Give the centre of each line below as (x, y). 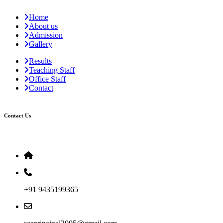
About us (43, 26)
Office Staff (47, 79)
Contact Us (17, 115)
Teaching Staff (52, 70)
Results (40, 61)
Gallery (41, 44)
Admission (46, 35)
